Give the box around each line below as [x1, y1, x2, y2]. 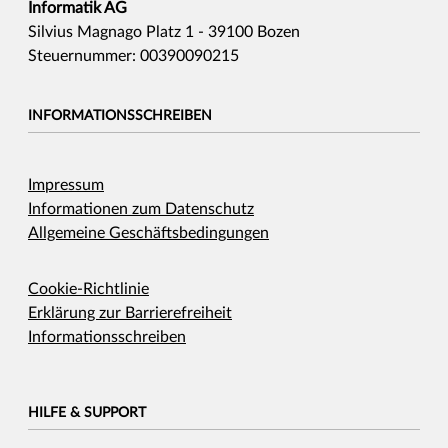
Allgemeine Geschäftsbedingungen [28, 224, 269, 241]
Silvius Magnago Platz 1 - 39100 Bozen [28, 23, 300, 40]
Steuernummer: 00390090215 [28, 47, 239, 64]
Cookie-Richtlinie [28, 280, 149, 297]
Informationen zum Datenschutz [28, 200, 254, 217]
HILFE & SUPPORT [28, 405, 146, 420]
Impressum [28, 176, 104, 193]
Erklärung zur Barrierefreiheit [28, 304, 232, 321]
